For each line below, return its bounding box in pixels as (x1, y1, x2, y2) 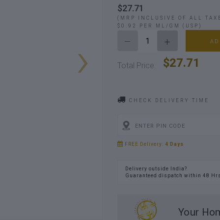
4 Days (165, 141, 184, 147)
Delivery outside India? (125, 166, 187, 172)
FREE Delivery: (123, 141, 165, 147)
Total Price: (117, 60, 156, 70)
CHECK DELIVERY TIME (127, 97, 209, 103)
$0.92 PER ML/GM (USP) (117, 23, 202, 28)
